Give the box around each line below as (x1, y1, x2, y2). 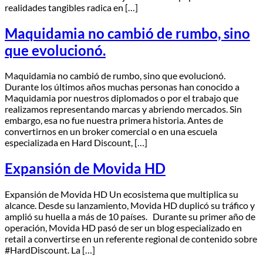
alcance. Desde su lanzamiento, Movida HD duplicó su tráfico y (5, 200, 255, 211)
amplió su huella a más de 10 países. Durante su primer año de (5, 211, 255, 222)
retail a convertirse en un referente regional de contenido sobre (5, 233, 257, 245)
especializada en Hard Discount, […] (5, 137, 147, 149)
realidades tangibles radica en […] (5, 1, 138, 13)
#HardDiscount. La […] (5, 244, 95, 256)
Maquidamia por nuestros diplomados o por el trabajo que (5, 92, 238, 104)
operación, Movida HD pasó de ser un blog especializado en (5, 222, 242, 234)
